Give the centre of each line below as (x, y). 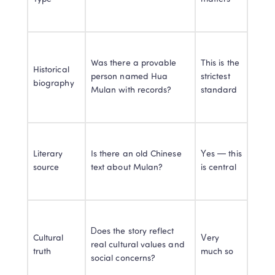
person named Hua (130, 77)
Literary (48, 155)
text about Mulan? (127, 168)
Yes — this (221, 155)
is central (219, 168)
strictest (215, 77)
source (46, 168)
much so (217, 252)
